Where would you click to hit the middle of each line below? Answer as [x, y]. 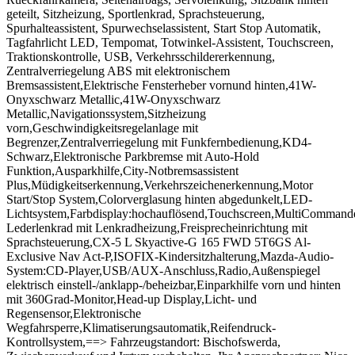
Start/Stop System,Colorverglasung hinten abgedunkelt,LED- [159, 199]
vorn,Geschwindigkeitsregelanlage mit [102, 128]
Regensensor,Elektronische [74, 313]
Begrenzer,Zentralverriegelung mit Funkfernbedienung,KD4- [159, 142]
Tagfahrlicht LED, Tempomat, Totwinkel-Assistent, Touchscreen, [170, 42]
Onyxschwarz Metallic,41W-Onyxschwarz [113, 99]
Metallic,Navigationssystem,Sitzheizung [106, 113]
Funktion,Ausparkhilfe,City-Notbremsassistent [122, 170]
